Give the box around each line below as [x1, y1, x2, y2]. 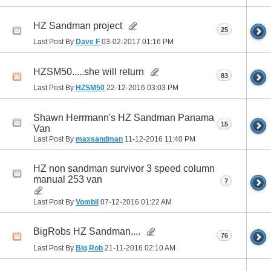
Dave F [76, 38, 100, 47]
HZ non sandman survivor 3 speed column [33, 163, 215, 174]
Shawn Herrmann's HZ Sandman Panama [33, 112, 214, 123]
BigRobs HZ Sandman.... [33, 226, 140, 237]
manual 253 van [33, 174, 102, 184]
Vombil [76, 197, 99, 206]
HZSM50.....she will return [33, 66, 144, 77]
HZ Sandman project [33, 20, 122, 31]
